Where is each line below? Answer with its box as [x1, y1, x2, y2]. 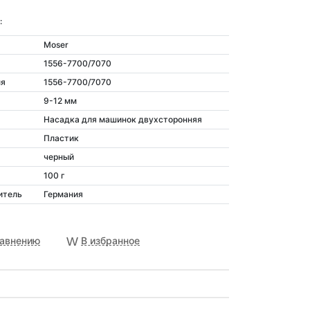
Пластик [43, 133, 79, 144]
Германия [43, 189, 83, 200]
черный [43, 152, 74, 163]
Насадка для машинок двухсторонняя [43, 114, 202, 125]
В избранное [80, 235, 140, 247]
